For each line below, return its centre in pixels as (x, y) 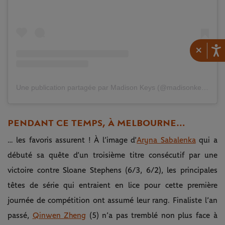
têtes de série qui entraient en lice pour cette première (113, 185)
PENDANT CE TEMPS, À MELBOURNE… (96, 123)
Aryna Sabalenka (166, 140)
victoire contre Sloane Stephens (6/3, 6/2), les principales (113, 170)
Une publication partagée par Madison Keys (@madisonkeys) (205, 87)
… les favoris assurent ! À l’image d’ (72, 140)
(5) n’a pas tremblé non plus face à (152, 215)
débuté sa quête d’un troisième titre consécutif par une (113, 155)
